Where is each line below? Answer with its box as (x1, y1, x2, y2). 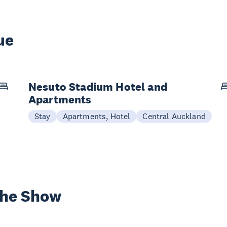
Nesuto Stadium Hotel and (28, 80, 167, 94)
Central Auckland (142, 111, 206, 121)
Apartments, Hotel (62, 111, 131, 121)
